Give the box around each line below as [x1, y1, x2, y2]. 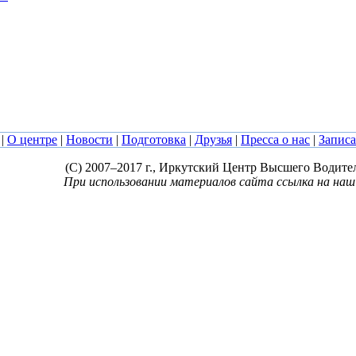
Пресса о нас [241, 133, 310, 146]
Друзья [195, 133, 232, 146]
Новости [66, 133, 113, 146]
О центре [7, 133, 57, 146]
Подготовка [122, 133, 186, 146]
